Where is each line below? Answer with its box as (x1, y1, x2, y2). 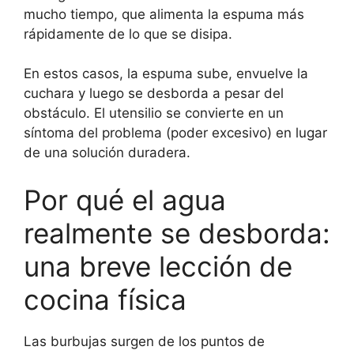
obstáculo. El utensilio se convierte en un (24, 105, 284, 122)
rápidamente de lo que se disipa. (24, 25, 232, 42)
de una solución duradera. (24, 145, 190, 161)
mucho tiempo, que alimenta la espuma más (24, 6, 304, 22)
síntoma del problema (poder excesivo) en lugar (24, 125, 327, 141)
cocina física (24, 282, 186, 316)
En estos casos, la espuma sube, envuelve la (24, 66, 308, 82)
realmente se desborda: (24, 216, 330, 250)
